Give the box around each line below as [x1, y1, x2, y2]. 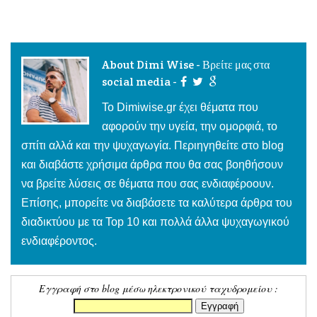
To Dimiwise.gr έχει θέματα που [102, 101, 258, 114]
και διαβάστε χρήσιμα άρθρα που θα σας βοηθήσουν [21, 158, 283, 171]
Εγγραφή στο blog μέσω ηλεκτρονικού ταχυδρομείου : [39, 282, 278, 296]
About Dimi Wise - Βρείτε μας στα [102, 57, 270, 73]
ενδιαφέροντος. [21, 235, 97, 248]
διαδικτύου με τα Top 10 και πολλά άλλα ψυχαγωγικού [21, 216, 289, 229]
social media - [102, 74, 177, 90]
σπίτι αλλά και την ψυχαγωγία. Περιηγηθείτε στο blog [21, 139, 284, 152]
